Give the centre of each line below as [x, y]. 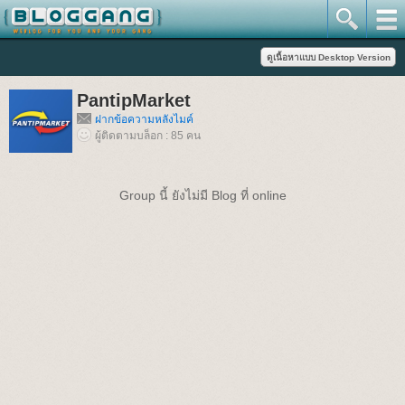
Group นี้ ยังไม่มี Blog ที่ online [202, 195]
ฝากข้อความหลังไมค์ [144, 119]
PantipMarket [134, 100]
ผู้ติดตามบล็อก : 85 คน [148, 136]
